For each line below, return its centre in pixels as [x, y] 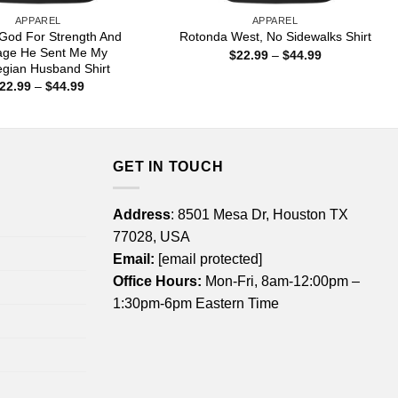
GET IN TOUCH [168, 166]
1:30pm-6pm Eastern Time [196, 304]
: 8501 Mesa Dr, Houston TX [259, 215]
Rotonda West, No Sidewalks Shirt [275, 37]
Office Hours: [157, 282]
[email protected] [210, 259]
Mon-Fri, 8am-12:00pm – [281, 282]
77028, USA [151, 237]
